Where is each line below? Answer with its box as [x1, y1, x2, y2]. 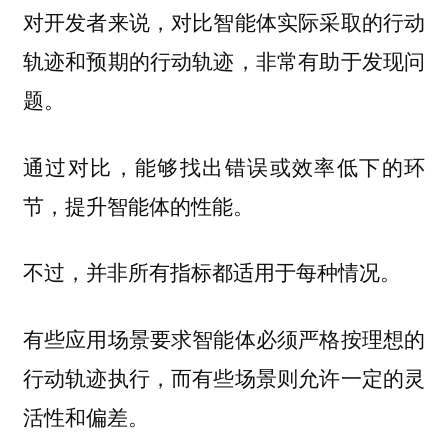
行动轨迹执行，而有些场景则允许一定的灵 [22, 361, 426, 392]
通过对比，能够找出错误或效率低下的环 [22, 150, 426, 181]
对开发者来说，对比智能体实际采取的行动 [22, 6, 426, 37]
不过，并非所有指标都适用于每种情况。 [22, 256, 401, 287]
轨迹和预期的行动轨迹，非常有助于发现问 [22, 45, 426, 76]
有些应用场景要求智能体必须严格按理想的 [22, 322, 426, 353]
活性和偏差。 [22, 400, 149, 431]
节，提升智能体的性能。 [22, 189, 254, 220]
